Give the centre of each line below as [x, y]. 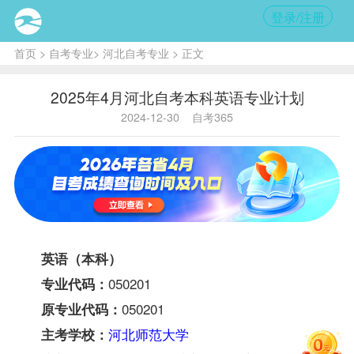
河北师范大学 [148, 333]
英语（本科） [81, 258]
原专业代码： [81, 309]
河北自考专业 [136, 53]
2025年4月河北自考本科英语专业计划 [177, 96]
